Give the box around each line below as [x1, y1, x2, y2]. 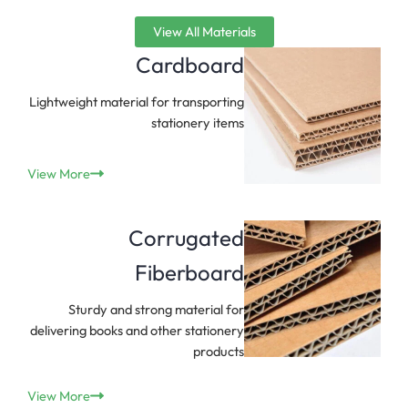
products [193, 342, 244, 361]
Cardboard [136, 51, 244, 79]
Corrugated [128, 224, 244, 252]
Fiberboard [135, 259, 244, 287]
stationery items [151, 114, 244, 132]
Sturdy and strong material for [68, 301, 244, 319]
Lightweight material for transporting [29, 93, 244, 111]
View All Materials [152, 23, 256, 41]
